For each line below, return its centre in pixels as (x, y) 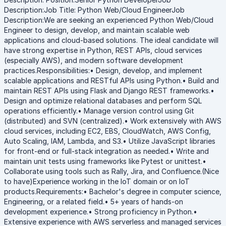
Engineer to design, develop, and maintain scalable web (97, 30)
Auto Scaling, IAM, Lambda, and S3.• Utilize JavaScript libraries (110, 141)
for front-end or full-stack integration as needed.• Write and (106, 151)
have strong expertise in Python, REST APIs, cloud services (103, 50)
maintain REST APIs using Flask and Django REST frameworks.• (109, 91)
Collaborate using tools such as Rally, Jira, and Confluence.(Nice (111, 171)
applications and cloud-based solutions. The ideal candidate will (111, 40)
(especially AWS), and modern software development (94, 60)
